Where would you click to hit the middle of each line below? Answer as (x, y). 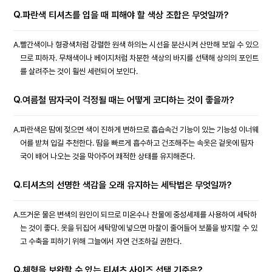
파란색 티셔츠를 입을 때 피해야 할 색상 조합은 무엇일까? (126, 15)
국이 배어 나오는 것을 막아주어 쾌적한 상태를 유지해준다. (107, 156)
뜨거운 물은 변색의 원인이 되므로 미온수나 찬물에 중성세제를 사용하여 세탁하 (138, 214)
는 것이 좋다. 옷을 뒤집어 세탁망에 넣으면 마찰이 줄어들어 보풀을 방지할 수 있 (139, 228)
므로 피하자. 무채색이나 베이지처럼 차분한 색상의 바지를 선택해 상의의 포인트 (139, 58)
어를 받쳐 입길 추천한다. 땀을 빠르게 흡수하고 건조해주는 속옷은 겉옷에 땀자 (137, 143)
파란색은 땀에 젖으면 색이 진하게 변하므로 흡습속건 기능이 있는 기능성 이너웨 (139, 129)
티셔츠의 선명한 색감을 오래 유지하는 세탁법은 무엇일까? (127, 185)
